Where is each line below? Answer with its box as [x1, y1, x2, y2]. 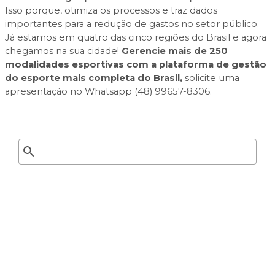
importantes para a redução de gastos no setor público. [5, 18, 259, 29]
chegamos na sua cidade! [5, 45, 122, 56]
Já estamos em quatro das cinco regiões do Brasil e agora [5, 31, 266, 43]
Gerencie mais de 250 [122, 45, 228, 56]
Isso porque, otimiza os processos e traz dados [5, 4, 217, 16]
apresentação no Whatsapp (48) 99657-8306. [5, 85, 212, 97]
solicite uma [182, 72, 239, 83]
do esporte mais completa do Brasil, [5, 72, 182, 83]
